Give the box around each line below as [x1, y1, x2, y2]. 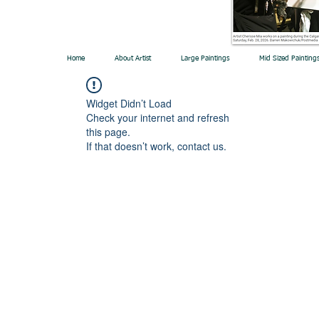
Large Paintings [180, 55, 229, 62]
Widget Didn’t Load [86, 96, 172, 110]
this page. [86, 125, 130, 139]
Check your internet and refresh [86, 110, 229, 125]
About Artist [114, 55, 151, 62]
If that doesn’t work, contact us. [86, 139, 226, 153]
